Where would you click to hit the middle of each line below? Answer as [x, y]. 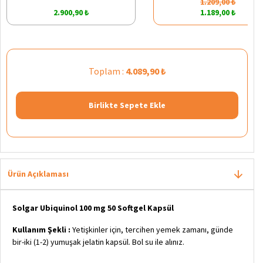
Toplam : [107, 71]
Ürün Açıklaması [38, 173]
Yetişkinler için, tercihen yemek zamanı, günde [153, 229]
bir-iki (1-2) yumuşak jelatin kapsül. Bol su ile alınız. [98, 242]
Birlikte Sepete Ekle [127, 105]
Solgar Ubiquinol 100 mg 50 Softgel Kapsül [93, 208]
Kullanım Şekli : [41, 229]
